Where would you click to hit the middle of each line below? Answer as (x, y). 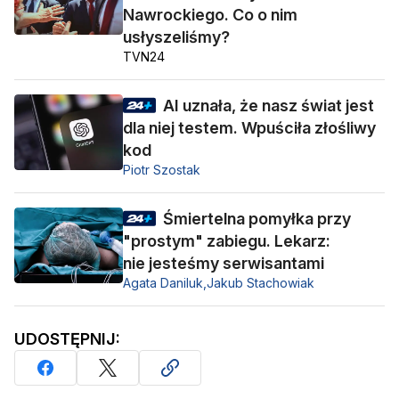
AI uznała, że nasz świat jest (269, 106)
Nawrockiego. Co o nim (210, 15)
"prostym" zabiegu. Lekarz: (227, 241)
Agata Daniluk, (165, 283)
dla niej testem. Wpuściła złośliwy (249, 128)
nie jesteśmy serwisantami (224, 264)
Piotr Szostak (162, 170)
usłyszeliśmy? (176, 37)
